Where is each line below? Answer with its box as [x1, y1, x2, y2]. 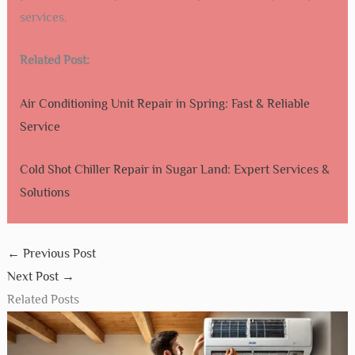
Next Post [6, 269, 62, 284]
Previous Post [19, 246, 96, 261]
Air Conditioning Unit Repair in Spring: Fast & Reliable [19, 96, 310, 111]
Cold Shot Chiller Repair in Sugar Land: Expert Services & [19, 162, 330, 177]
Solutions [19, 185, 70, 200]
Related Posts [6, 292, 79, 307]
